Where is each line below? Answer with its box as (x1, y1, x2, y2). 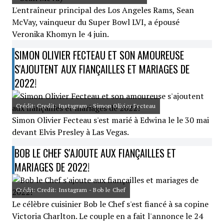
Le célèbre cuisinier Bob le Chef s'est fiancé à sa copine (12, 198, 208, 209)
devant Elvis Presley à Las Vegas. (12, 126, 129, 137)
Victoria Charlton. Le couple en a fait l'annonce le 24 (12, 210, 203, 221)
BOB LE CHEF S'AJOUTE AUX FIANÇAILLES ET (14, 145, 176, 160)
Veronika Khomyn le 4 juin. (12, 28, 109, 39)
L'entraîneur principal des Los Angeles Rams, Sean (12, 4, 194, 15)
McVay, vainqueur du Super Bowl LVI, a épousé (12, 16, 179, 27)
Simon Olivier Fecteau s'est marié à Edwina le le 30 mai (12, 114, 209, 125)
